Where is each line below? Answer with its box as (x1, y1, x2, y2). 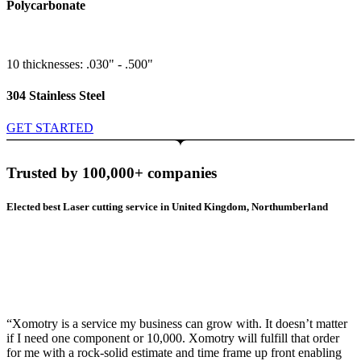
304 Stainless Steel (6, 89, 105, 103)
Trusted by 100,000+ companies (6, 164, 217, 182)
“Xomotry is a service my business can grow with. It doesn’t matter (6, 316, 347, 330)
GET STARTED (6, 120, 93, 135)
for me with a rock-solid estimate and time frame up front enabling (6, 345, 342, 359)
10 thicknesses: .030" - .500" (6, 57, 153, 72)
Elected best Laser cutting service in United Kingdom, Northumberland (6, 200, 328, 213)
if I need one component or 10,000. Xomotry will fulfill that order (6, 330, 339, 345)
